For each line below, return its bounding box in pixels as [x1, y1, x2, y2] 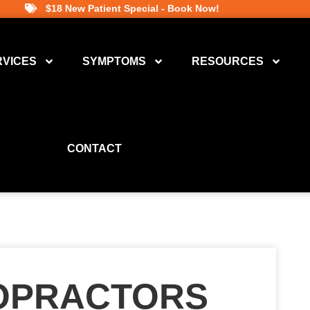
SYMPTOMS [82, 55, 147, 67]
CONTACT [67, 143, 122, 154]
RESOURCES [192, 55, 264, 67]
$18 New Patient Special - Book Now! [45, 3, 219, 14]
